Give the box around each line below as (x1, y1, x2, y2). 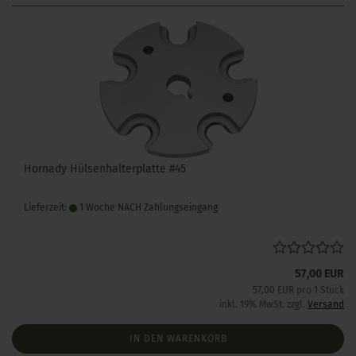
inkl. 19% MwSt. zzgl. (219, 299, 308, 310)
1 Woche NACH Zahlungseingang (77, 202, 218, 213)
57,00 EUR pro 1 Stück (253, 284, 344, 296)
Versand (308, 299, 344, 310)
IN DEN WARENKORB (129, 333, 227, 344)
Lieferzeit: (24, 202, 69, 213)
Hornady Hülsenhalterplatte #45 (24, 162, 186, 176)
